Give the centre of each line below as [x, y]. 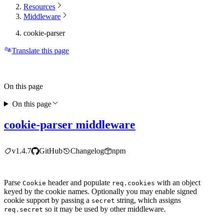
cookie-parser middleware [70, 124]
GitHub [51, 151]
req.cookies [133, 183]
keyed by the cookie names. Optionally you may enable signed [100, 191]
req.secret [23, 209]
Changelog [87, 151]
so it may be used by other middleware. [104, 209]
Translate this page [40, 51]
